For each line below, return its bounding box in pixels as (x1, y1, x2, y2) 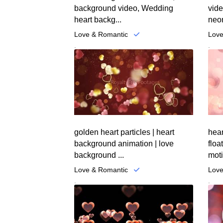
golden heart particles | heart (74, 127, 175, 136)
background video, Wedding (74, 4, 174, 13)
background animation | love (74, 139, 174, 148)
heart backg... (74, 15, 122, 24)
